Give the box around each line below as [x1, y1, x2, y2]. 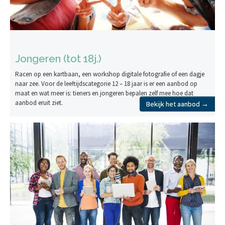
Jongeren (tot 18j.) [15, 52, 101, 65]
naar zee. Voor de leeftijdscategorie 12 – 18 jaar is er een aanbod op [15, 79, 197, 88]
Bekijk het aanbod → [146, 99, 208, 108]
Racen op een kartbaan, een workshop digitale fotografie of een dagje [15, 70, 204, 79]
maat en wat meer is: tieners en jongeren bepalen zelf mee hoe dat [15, 89, 193, 98]
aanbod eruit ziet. [15, 98, 63, 107]
